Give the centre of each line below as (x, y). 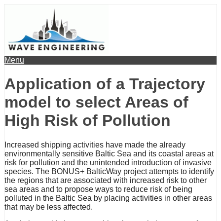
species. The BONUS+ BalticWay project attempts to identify (109, 171)
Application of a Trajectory (105, 84)
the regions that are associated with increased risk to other (106, 180)
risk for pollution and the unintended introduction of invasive (108, 162)
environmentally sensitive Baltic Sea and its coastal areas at (109, 153)
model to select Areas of (96, 102)
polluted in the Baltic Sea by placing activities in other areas (108, 198)
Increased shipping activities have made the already (95, 145)
